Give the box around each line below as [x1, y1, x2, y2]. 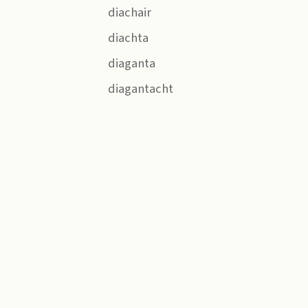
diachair [105, 3, 152, 21]
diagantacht [105, 80, 174, 98]
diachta [105, 29, 149, 47]
